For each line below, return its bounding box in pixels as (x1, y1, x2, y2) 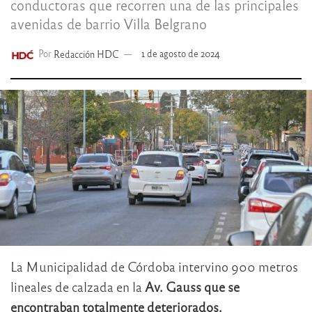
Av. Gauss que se (145, 278, 240, 295)
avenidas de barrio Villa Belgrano (10, 14, 207, 32)
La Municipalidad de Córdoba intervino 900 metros (10, 258, 298, 274)
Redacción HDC (54, 47, 120, 60)
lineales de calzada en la (10, 278, 145, 295)
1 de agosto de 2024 (141, 47, 221, 60)
